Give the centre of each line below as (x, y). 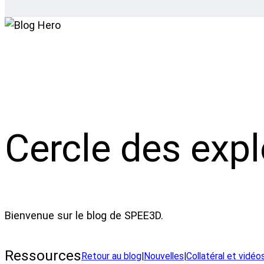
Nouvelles (164, 256)
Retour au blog (111, 256)
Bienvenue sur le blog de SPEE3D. (84, 216)
